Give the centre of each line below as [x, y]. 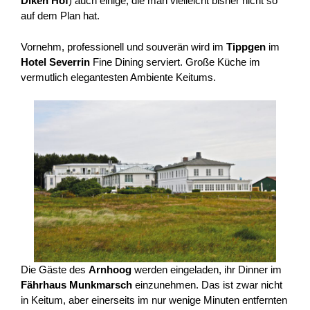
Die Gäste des [55, 269]
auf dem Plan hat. [60, 16]
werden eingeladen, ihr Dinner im [207, 269]
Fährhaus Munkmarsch [76, 284]
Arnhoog [110, 269]
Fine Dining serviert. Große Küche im [175, 62]
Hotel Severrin [55, 62]
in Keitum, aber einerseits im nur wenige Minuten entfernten [154, 300]
